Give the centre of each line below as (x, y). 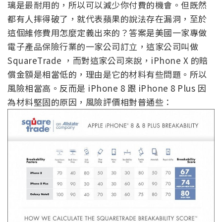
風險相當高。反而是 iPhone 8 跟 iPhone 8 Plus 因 (107, 88)
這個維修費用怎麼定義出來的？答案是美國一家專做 (107, 33)
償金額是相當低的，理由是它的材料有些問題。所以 (107, 74)
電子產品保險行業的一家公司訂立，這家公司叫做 (103, 47)
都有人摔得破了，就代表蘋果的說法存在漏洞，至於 (107, 19)
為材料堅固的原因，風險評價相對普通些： (90, 102)
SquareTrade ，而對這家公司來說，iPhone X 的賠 (108, 60)
